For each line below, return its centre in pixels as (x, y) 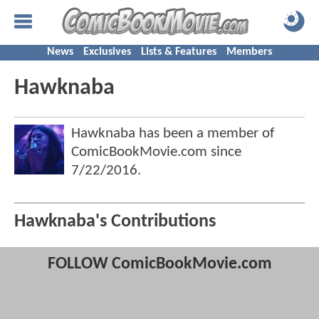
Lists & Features (179, 52)
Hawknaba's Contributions (115, 222)
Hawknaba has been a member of (173, 134)
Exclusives (107, 52)
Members (249, 52)
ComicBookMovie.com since (156, 152)
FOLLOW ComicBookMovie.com (159, 265)
